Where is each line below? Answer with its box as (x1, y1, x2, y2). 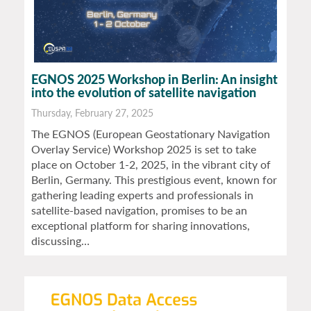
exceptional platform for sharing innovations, (31, 219, 250, 233)
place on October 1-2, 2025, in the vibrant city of (31, 158, 271, 171)
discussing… (31, 234, 90, 248)
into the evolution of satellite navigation (31, 85, 256, 101)
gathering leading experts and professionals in (31, 188, 253, 202)
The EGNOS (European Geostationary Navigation (31, 127, 270, 141)
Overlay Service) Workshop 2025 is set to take (31, 142, 256, 156)
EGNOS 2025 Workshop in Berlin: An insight (31, 72, 278, 87)
